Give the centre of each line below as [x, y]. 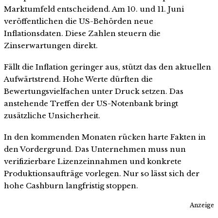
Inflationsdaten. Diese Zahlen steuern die [82, 34]
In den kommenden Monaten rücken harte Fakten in [105, 137]
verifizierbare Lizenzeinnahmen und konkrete [93, 161]
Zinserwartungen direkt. [51, 46]
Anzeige [202, 205]
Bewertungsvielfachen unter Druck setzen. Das [94, 91]
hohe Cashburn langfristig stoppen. [71, 185]
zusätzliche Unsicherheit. [52, 115]
